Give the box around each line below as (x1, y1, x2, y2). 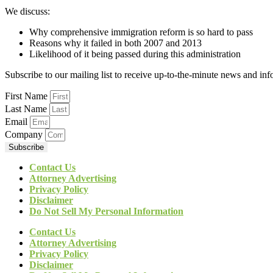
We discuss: (5, 6, 50, 16)
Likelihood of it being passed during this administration (29, 49, 241, 59)
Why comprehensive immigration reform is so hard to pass (29, 27, 253, 37)
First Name (5, 91, 50, 101)
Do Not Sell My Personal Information (29, 206, 183, 216)
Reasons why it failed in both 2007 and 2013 (29, 38, 202, 48)
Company (5, 129, 45, 140)
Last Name (5, 104, 49, 114)
